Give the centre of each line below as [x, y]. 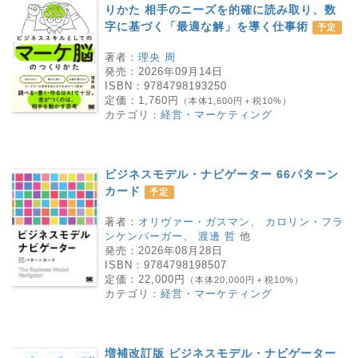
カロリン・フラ [304, 221]
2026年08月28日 [181, 250]
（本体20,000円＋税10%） [245, 279]
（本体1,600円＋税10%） [235, 100]
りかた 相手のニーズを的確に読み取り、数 [221, 9]
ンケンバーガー [144, 236]
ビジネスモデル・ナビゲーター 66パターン [222, 174]
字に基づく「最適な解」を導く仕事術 [209, 26]
